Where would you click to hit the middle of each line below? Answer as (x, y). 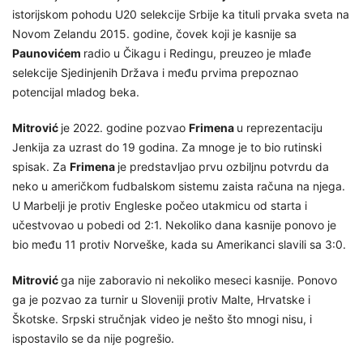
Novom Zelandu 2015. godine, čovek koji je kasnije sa (154, 34)
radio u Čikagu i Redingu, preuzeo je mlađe (197, 53)
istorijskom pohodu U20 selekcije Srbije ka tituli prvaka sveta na (181, 15)
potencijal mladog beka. (76, 92)
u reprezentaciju (280, 128)
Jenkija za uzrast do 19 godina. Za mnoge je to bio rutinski (167, 147)
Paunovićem (48, 53)
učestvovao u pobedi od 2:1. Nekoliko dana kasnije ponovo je (174, 225)
